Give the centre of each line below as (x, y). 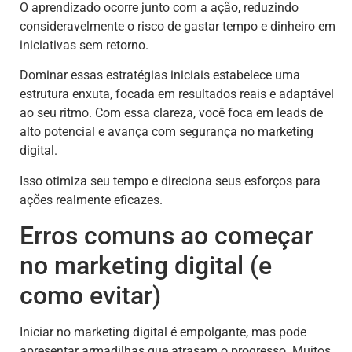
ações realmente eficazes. (91, 200)
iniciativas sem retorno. (84, 45)
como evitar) (90, 296)
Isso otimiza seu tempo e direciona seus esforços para (170, 181)
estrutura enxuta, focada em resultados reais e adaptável (177, 94)
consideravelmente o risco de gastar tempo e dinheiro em (178, 26)
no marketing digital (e (146, 266)
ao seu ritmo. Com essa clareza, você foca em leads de (171, 113)
